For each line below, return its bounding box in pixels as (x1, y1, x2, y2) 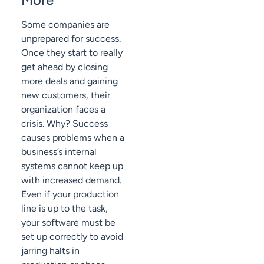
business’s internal (21, 146, 97, 157)
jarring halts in (21, 245, 80, 256)
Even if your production (21, 188, 119, 200)
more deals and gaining (21, 75, 118, 87)
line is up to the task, (21, 202, 108, 214)
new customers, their (21, 89, 110, 101)
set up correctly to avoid (21, 230, 123, 242)
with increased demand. (21, 174, 121, 186)
